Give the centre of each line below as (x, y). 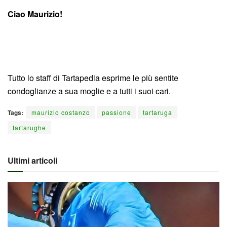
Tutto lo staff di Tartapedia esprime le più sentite (93, 78)
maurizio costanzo (61, 112)
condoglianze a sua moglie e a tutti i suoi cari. (89, 91)
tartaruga (158, 112)
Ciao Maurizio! (35, 14)
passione (117, 112)
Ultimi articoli (32, 160)
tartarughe (29, 127)
